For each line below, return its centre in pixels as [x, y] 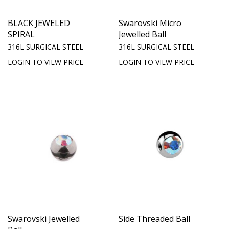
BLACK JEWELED [39, 23]
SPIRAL [21, 35]
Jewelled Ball [142, 35]
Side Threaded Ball [154, 219]
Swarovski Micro [150, 23]
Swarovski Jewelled [44, 219]
